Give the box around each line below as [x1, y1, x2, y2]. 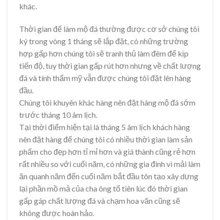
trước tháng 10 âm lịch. [19, 110, 97, 119]
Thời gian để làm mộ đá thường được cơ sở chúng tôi [19, 24, 199, 33]
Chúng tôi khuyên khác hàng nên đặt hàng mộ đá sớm [19, 97, 195, 107]
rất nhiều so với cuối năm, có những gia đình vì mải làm [19, 159, 200, 168]
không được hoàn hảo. [19, 208, 94, 218]
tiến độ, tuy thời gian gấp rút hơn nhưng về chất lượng [19, 60, 201, 70]
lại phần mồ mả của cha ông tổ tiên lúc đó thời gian [19, 183, 188, 193]
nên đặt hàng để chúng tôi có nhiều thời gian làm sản [19, 134, 192, 144]
